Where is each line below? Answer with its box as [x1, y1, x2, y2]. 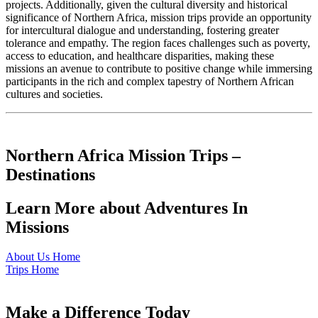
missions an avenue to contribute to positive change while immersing [6, 62, 312, 75]
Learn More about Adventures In [6, 198, 248, 217]
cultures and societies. [6, 87, 103, 100]
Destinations [6, 165, 95, 184]
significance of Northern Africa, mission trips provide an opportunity [6, 11, 312, 23]
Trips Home [6, 263, 59, 276]
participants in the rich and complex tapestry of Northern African [6, 75, 294, 87]
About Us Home [6, 251, 80, 263]
